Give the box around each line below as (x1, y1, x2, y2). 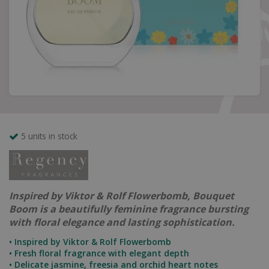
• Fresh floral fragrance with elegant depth (9, 247, 189, 259)
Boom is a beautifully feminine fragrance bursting (9, 202, 249, 216)
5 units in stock (21, 130, 77, 142)
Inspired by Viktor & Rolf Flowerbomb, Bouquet (9, 189, 234, 202)
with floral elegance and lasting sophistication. (9, 216, 235, 229)
